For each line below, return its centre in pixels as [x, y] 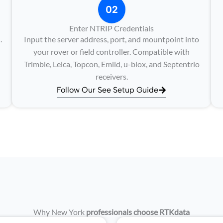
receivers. [111, 76]
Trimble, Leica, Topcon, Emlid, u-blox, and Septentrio [111, 64]
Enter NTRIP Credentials [111, 28]
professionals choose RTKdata [138, 212]
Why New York [60, 212]
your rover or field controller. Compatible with [111, 52]
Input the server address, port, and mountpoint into [111, 39]
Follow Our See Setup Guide [108, 90]
